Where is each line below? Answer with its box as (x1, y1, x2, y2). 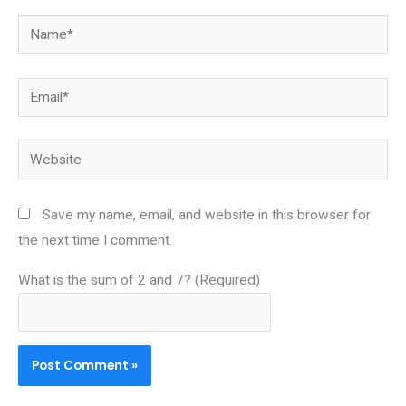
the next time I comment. (18, 232, 172, 249)
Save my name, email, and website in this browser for (43, 207, 371, 224)
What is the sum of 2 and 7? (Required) (18, 271, 260, 288)
